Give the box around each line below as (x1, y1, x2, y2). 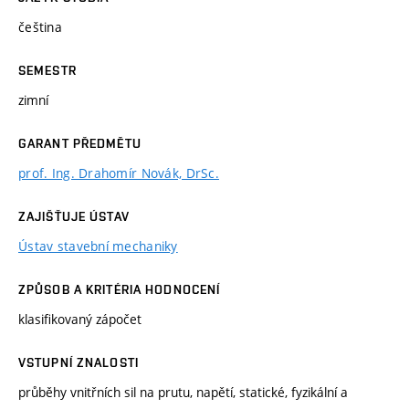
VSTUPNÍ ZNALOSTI (18, 354, 139, 370)
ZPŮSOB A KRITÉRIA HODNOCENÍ (18, 281, 221, 297)
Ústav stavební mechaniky (18, 236, 178, 255)
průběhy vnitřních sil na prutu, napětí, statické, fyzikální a (18, 383, 348, 401)
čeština (18, 17, 62, 36)
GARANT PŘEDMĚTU (18, 135, 142, 151)
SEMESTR (18, 62, 77, 78)
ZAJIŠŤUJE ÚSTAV (18, 208, 130, 224)
